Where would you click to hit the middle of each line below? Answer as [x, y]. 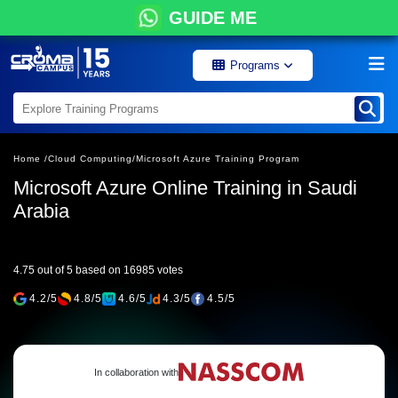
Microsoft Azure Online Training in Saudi [185, 188]
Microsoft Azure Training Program [218, 159]
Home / [31, 159]
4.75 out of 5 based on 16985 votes [98, 270]
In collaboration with [136, 372]
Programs [257, 65]
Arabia [41, 211]
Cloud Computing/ [92, 159]
